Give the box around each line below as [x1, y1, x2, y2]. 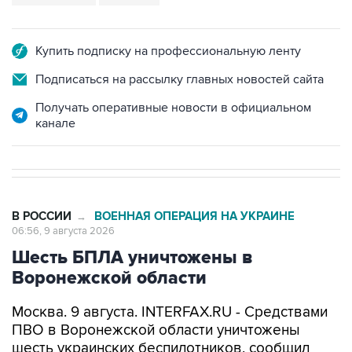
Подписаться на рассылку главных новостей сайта [35, 71, 324, 87]
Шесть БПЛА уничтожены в [12, 247, 253, 269]
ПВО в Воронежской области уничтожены [12, 321, 300, 339]
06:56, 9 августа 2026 [12, 225, 115, 237]
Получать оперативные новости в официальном [35, 100, 311, 115]
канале [35, 115, 75, 131]
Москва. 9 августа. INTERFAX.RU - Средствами [12, 303, 328, 321]
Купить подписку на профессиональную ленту [35, 43, 301, 59]
